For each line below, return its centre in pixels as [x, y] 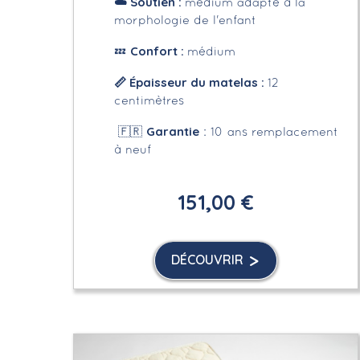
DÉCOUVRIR [207, 259]
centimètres [149, 101]
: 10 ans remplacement [269, 132]
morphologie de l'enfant [186, 20]
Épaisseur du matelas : [199, 82]
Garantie [173, 131]
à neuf [133, 150]
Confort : [159, 51]
